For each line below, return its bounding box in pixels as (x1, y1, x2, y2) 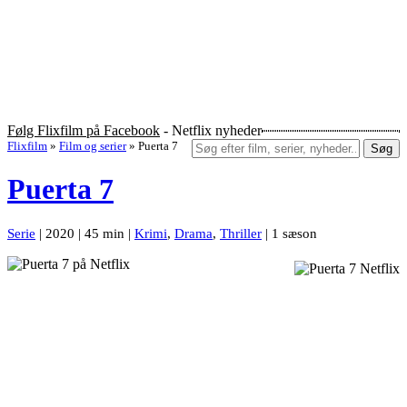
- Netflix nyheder (160, 123, 262, 139)
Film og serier (59, 139, 126, 154)
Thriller (220, 225, 262, 241)
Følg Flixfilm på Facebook (7, 123, 160, 139)
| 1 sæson (262, 225, 317, 241)
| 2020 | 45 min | (35, 225, 134, 241)
